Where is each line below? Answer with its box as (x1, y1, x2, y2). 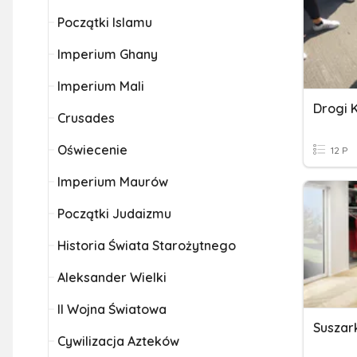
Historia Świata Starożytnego (57, 237, 236, 253)
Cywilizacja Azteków (57, 333, 179, 349)
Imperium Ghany (57, 46, 158, 62)
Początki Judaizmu (57, 206, 171, 222)
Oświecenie (57, 142, 127, 158)
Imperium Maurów (57, 174, 168, 190)
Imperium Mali (57, 78, 144, 94)
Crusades (57, 110, 115, 126)
